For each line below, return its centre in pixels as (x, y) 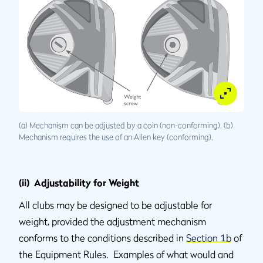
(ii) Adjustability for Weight (79, 183)
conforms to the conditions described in (102, 238)
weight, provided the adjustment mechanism (112, 222)
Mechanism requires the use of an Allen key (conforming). (116, 137)
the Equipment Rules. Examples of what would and (126, 254)
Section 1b (209, 238)
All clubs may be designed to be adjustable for (115, 205)
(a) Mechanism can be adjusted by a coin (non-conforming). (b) (126, 125)
